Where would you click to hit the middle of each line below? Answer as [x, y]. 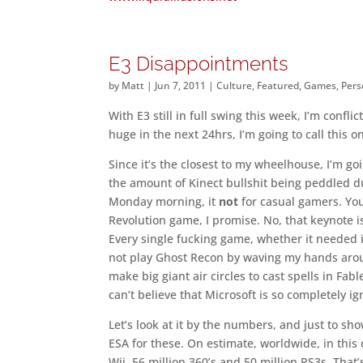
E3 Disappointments [199, 64]
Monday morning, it [164, 201]
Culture [235, 85]
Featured [278, 85]
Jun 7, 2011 [181, 85]
